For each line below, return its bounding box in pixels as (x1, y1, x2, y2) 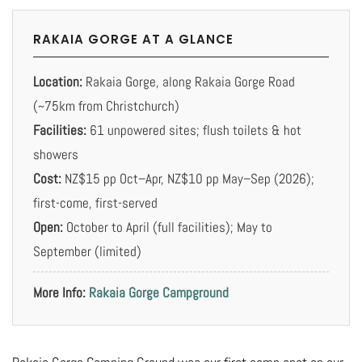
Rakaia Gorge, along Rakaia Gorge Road (82, 73, 295, 91)
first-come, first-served (33, 194, 158, 213)
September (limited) (33, 242, 141, 261)
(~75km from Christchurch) (33, 97, 179, 116)
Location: (33, 73, 82, 91)
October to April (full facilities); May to (63, 218, 272, 237)
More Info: (33, 284, 86, 302)
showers (33, 145, 78, 164)
